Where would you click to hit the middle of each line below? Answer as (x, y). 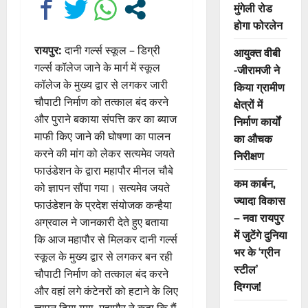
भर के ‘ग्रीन (256, 252)
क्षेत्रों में (248, 104)
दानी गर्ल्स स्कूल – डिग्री (112, 50)
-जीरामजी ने (256, 69)
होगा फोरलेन (258, 25)
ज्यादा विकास (259, 200)
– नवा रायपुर (258, 217)
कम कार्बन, (254, 183)
